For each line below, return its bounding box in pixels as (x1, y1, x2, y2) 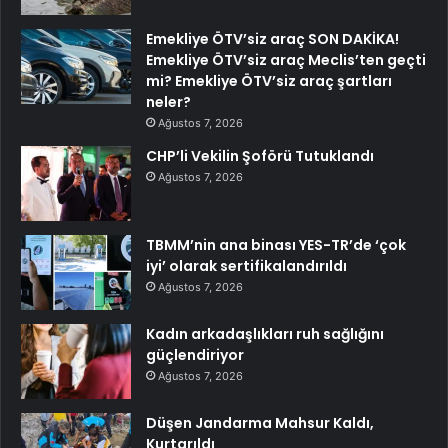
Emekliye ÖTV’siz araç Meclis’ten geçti (146, 49, 426, 70)
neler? (146, 91, 191, 112)
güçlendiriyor (146, 344, 244, 365)
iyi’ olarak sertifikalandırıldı (146, 255, 347, 276)
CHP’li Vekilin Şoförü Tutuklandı (146, 145, 374, 166)
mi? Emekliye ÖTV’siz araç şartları (146, 70, 392, 91)
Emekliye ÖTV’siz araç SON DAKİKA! (146, 28, 399, 49)
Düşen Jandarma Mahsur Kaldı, (146, 412, 374, 433)
